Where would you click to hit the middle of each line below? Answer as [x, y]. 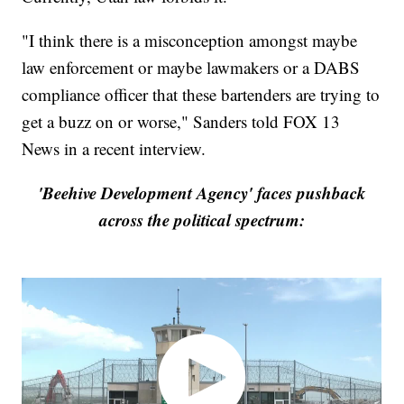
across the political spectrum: [202, 220]
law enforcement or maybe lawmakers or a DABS [191, 68]
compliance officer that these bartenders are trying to [201, 95]
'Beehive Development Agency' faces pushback [202, 193]
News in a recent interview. [114, 149]
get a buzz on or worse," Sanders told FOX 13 [181, 122]
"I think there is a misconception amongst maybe [190, 41]
